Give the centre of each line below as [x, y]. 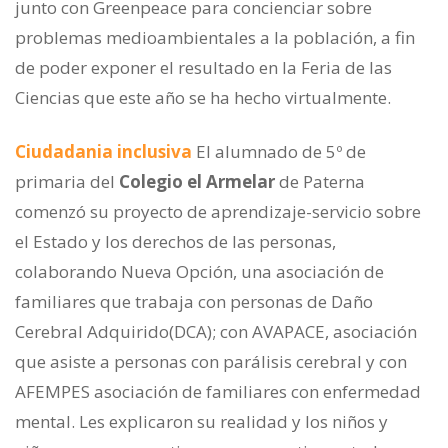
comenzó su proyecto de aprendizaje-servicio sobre [218, 212]
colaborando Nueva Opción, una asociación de [199, 272]
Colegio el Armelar [197, 182]
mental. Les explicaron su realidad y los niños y [201, 422]
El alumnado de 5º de [281, 152]
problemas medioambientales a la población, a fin [215, 38]
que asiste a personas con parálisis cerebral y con [211, 362]
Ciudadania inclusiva [103, 152]
